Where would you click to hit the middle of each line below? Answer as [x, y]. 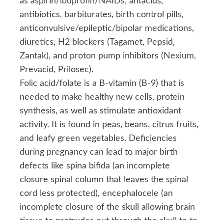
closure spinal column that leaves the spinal [104, 179]
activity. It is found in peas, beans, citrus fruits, [109, 124]
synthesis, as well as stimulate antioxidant [100, 111]
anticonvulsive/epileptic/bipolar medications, [107, 28]
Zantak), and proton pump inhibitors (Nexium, [108, 56]
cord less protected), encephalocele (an [96, 193]
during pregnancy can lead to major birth [99, 152]
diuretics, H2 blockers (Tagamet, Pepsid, [97, 42]
